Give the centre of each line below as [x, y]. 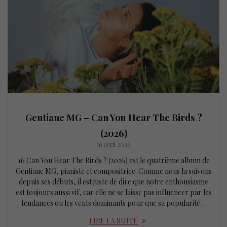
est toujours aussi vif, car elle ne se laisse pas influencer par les [113, 192]
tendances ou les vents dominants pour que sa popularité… [113, 203]
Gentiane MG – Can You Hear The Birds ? [113, 117]
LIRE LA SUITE [113, 220]
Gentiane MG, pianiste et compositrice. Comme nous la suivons [113, 171]
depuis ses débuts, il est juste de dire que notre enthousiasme [113, 181]
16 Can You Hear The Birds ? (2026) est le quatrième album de [113, 160]
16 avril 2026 [113, 144]
